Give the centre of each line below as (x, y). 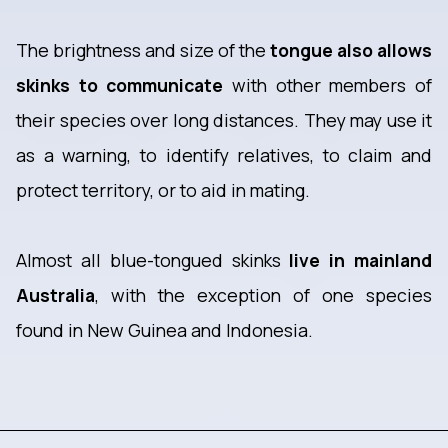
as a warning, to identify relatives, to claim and (224, 155)
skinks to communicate (120, 85)
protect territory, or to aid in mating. (163, 190)
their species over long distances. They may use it (224, 120)
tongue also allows (351, 50)
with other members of (328, 85)
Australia (55, 295)
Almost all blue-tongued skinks (153, 260)
